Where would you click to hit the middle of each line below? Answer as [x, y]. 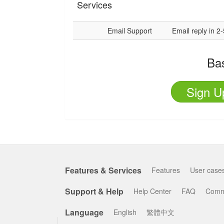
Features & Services [103, 170]
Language [84, 212]
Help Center [152, 191]
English [125, 212]
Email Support [130, 30]
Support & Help [94, 191]
